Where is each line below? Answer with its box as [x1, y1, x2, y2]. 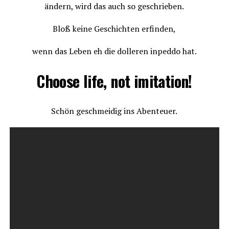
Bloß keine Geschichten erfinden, [53, 23, 176, 34]
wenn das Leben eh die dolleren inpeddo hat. [32, 45, 197, 57]
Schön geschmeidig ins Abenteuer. [51, 105, 178, 117]
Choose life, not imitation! [37, 70, 192, 93]
